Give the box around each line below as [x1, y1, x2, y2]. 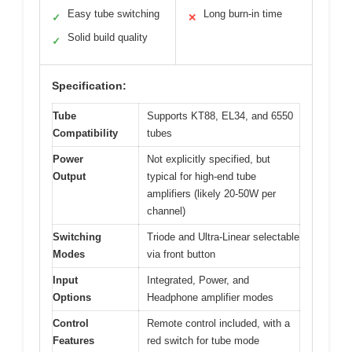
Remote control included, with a [147, 317, 290, 330]
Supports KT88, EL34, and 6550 [147, 110, 293, 123]
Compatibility [53, 127, 118, 140]
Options [53, 291, 91, 304]
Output [53, 170, 86, 183]
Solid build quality [68, 31, 148, 44]
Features [53, 335, 94, 347]
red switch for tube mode [147, 335, 259, 347]
